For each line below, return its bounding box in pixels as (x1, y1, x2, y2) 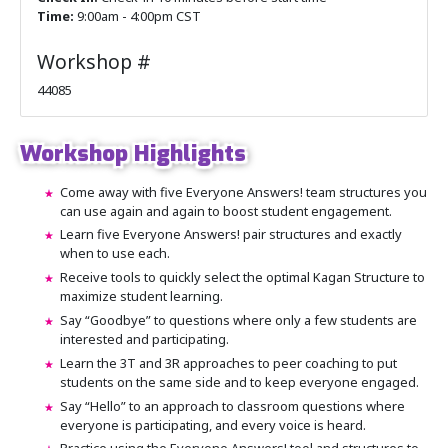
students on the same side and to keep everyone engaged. (60, 372, 419, 391)
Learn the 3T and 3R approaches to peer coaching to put (60, 353, 397, 372)
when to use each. (60, 244, 170, 263)
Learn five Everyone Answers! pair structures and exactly (60, 225, 402, 244)
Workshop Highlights (20, 138, 246, 168)
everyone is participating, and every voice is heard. (60, 415, 366, 434)
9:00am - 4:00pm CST (74, 6, 201, 25)
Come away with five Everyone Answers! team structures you (60, 182, 427, 201)
